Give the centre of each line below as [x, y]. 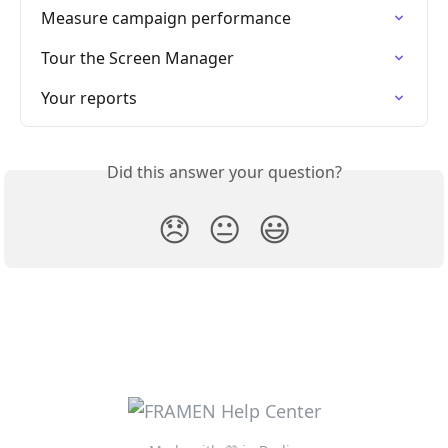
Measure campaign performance [166, 18]
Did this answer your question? [224, 172]
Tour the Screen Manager [137, 58]
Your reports [89, 98]
